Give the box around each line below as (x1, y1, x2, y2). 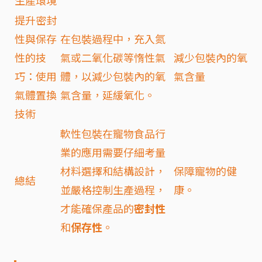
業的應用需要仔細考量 (60, 144, 166, 160)
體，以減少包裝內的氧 (60, 68, 166, 84)
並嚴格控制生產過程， (60, 181, 166, 197)
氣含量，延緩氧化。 (60, 87, 155, 102)
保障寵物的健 (174, 163, 237, 178)
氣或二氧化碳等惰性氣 (60, 49, 166, 65)
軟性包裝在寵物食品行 (60, 125, 166, 141)
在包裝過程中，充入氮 (60, 30, 166, 46)
